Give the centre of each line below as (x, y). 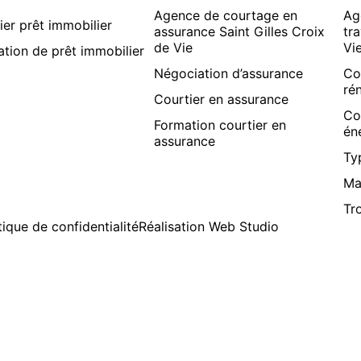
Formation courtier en (220, 124)
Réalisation (174, 226)
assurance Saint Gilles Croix (240, 31)
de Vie (174, 47)
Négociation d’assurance (229, 73)
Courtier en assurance (222, 99)
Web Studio (244, 226)
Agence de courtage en (226, 15)
